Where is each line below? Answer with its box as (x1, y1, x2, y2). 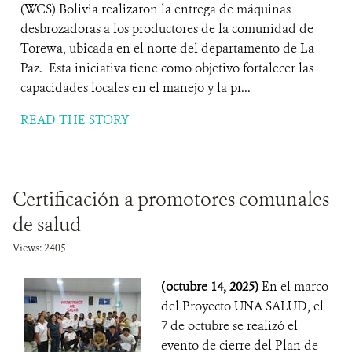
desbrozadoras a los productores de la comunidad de (20, 20, 313, 37)
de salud (13, 212, 81, 237)
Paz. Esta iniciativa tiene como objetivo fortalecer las (20, 60, 313, 76)
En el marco (262, 278, 328, 295)
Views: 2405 (13, 241, 66, 255)
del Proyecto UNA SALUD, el (161, 298, 324, 314)
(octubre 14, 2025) (161, 278, 262, 295)
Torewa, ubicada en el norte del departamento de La (20, 40, 314, 57)
